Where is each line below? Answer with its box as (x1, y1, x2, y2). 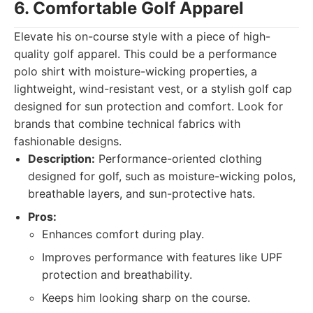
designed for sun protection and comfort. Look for (14, 99, 283, 113)
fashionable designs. (14, 134, 122, 148)
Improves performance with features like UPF (42, 250, 282, 264)
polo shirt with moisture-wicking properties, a (14, 64, 257, 78)
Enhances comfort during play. (42, 227, 204, 241)
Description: (28, 152, 95, 166)
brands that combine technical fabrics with (14, 117, 240, 131)
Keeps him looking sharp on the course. (42, 291, 250, 305)
